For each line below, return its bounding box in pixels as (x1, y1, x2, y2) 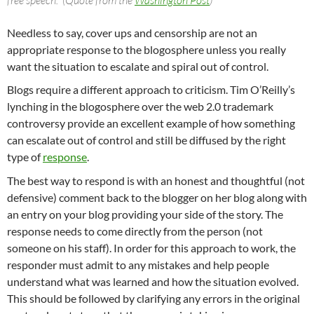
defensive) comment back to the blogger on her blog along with (7, 190, 307, 204)
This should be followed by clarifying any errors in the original (7, 291, 300, 305)
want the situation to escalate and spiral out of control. (7, 59, 268, 73)
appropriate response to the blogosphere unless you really (7, 42, 286, 56)
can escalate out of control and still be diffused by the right (7, 133, 286, 147)
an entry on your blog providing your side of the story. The (7, 207, 283, 221)
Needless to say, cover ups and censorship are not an (7, 25, 257, 39)
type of (7, 150, 43, 164)
